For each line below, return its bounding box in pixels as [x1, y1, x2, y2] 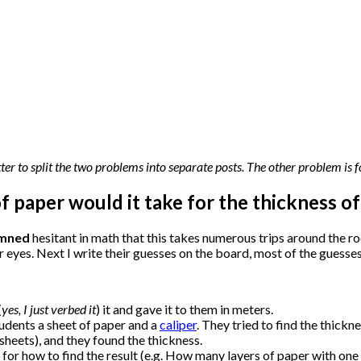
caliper [160, 317, 197, 333]
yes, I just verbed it [2, 301, 96, 317]
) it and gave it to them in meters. [96, 301, 273, 317]
